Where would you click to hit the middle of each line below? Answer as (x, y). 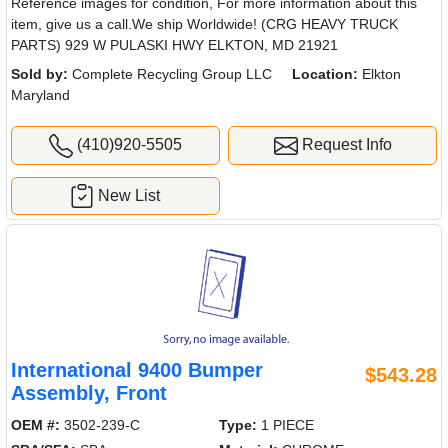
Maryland (40, 94)
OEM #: (35, 425)
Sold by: (39, 73)
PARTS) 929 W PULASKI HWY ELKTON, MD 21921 (174, 44)
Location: (325, 73)
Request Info (344, 144)
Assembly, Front (89, 393)
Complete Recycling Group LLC (170, 73)
